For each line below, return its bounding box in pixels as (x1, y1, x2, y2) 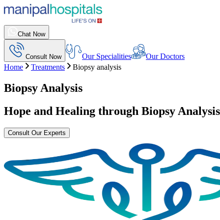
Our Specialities (82, 52, 131, 60)
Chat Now (18, 30, 45, 38)
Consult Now (26, 53, 61, 60)
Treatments (31, 63, 65, 71)
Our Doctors (146, 52, 185, 60)
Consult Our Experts (8, 129, 66, 137)
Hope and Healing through (4, 104, 141, 117)
